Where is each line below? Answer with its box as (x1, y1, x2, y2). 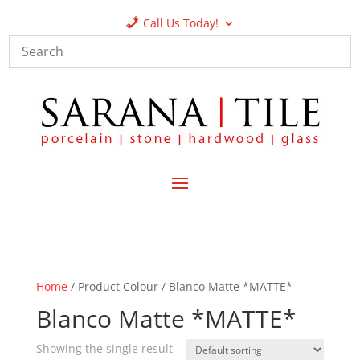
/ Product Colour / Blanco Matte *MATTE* (67, 278, 292, 294)
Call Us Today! (142, 15, 219, 31)
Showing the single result (35, 340, 173, 356)
